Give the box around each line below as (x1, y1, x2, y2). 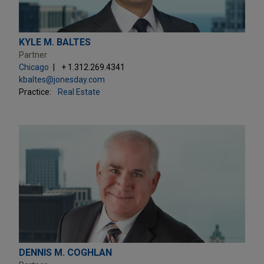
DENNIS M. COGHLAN (19, 246, 112, 258)
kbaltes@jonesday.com (19, 74, 105, 84)
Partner (19, 49, 47, 60)
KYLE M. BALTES (19, 36, 91, 48)
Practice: (19, 87, 51, 97)
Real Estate (58, 87, 100, 97)
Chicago (19, 62, 49, 72)
